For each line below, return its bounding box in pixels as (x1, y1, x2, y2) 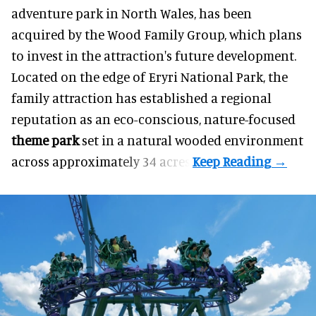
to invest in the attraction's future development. (11, 47, 296, 63)
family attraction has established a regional (11, 89, 272, 106)
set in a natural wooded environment (79, 131, 303, 148)
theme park (11, 131, 79, 148)
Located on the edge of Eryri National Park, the (11, 68, 288, 85)
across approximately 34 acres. (11, 152, 193, 169)
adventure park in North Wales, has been (11, 4, 252, 21)
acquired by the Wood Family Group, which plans (11, 25, 302, 42)
